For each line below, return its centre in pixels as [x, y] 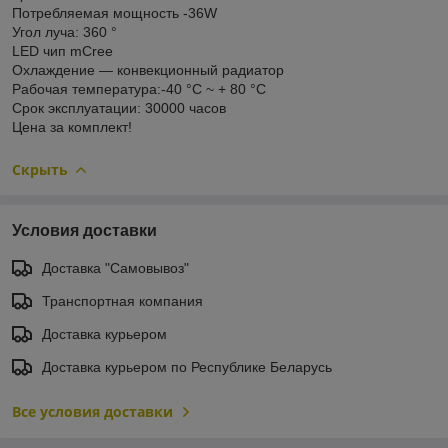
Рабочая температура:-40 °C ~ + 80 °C [139, 88]
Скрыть [40, 169]
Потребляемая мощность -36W [114, 12]
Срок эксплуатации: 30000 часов [119, 107]
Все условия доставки [92, 411]
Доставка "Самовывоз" [115, 267]
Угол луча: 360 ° [64, 31]
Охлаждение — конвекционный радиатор [148, 69]
